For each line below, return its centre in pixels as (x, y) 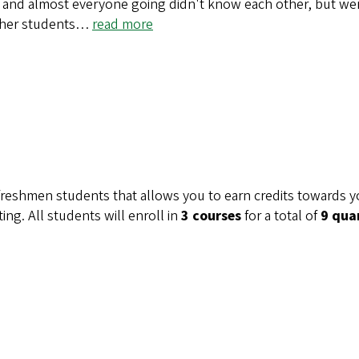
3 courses (213, 216)
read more (123, 24)
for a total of (282, 216)
